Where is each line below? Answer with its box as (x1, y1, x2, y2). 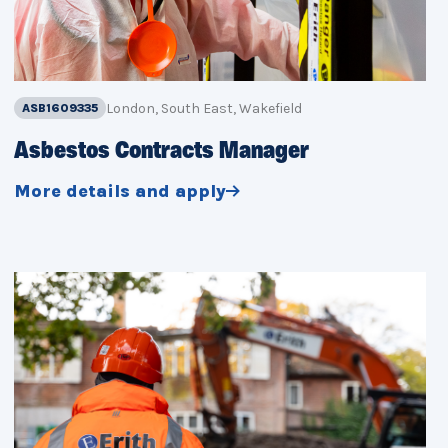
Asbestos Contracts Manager (14, 140, 309, 165)
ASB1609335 (22, 101, 98, 116)
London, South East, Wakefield (106, 100, 302, 118)
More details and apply (14, 180, 226, 203)
